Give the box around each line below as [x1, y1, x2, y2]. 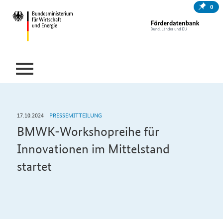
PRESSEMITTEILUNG [47, 110, 102, 120]
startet [16, 159, 52, 174]
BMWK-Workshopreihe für [16, 124, 159, 139]
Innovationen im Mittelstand [16, 141, 170, 157]
